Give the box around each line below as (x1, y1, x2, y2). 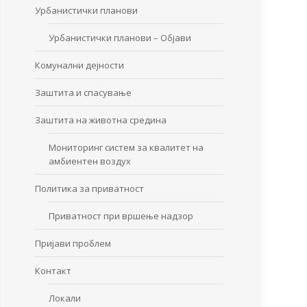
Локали (49, 292, 81, 304)
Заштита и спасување (35, 86, 132, 99)
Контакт (35, 265, 71, 277)
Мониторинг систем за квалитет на (49, 141, 204, 153)
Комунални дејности (35, 59, 124, 71)
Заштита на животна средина (35, 114, 167, 126)
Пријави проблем (35, 237, 111, 249)
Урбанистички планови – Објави (49, 32, 191, 44)
